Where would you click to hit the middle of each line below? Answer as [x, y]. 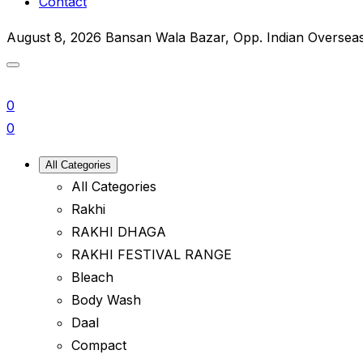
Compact [99, 345]
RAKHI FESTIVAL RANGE [152, 254]
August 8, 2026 [54, 37]
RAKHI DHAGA [119, 232]
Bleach [92, 277]
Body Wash [106, 300]
